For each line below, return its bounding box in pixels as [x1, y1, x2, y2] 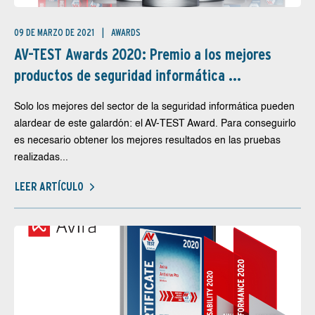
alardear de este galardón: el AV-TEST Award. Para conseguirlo [14, 119, 296, 129]
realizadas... [14, 153, 68, 162]
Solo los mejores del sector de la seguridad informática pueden [14, 102, 295, 112]
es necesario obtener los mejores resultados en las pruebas [14, 136, 281, 146]
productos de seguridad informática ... [14, 66, 241, 84]
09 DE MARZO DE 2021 [14, 27, 96, 38]
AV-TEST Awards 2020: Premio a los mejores [14, 45, 271, 63]
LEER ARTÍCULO [15, 179, 84, 193]
